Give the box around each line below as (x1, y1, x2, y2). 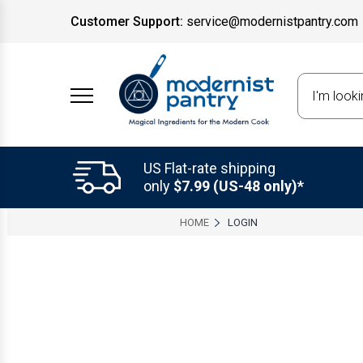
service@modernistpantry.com (186, 13, 358, 29)
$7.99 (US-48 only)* (173, 177, 304, 194)
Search (300, 76, 339, 92)
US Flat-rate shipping (143, 159, 275, 177)
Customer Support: (70, 13, 183, 29)
